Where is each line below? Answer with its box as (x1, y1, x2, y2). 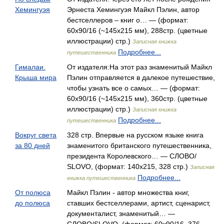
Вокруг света (15, 131, 56, 139)
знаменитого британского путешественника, (67, 141, 211, 149)
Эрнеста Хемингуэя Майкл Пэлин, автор (67, 5, 199, 13)
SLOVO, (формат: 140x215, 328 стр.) (67, 162, 190, 170)
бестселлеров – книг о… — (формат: (67, 16, 188, 24)
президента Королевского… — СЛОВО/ (67, 152, 196, 160)
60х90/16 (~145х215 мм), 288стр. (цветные (67, 26, 207, 34)
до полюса (15, 199, 50, 207)
